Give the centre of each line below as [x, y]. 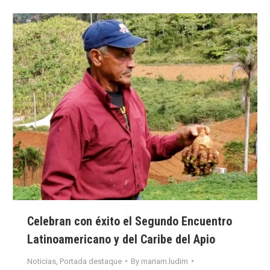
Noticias [42, 261]
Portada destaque [91, 261]
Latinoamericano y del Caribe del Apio [123, 239]
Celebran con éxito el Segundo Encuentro [130, 221]
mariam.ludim [165, 261]
